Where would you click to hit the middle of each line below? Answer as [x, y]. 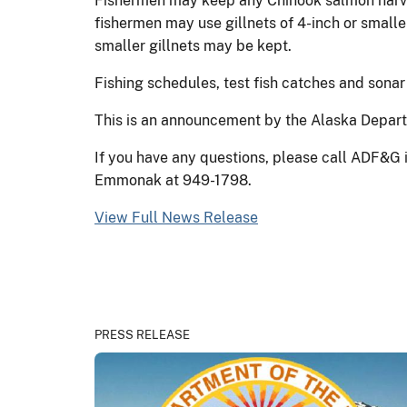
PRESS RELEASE [143, 334]
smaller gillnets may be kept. [193, 45]
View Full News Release [176, 217]
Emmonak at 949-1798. [173, 180]
